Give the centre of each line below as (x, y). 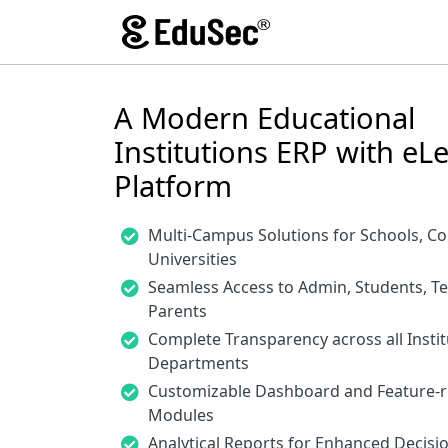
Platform (173, 185)
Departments (198, 363)
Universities (192, 259)
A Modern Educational (264, 117)
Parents (177, 311)
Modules (181, 415)
